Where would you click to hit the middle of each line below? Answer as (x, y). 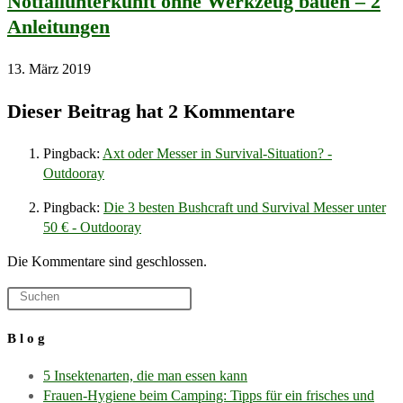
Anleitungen (58, 26)
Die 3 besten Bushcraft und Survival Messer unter (245, 207)
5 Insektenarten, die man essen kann (145, 375)
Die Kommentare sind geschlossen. (107, 261)
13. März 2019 (49, 68)
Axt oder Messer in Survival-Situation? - (217, 153)
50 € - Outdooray (92, 227)
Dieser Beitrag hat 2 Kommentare (151, 111)
